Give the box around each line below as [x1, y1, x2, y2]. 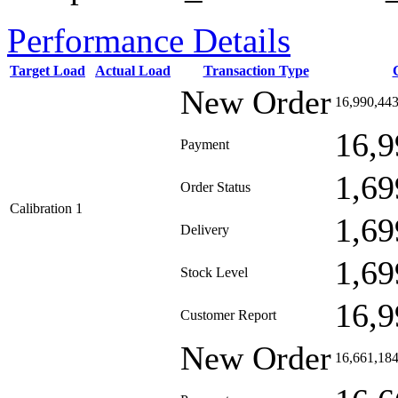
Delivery [180, 222, 229, 237]
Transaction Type [203, 63, 309, 78]
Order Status [180, 179, 251, 195]
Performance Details [7, 21, 291, 60]
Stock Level [180, 265, 248, 280]
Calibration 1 [10, 201, 83, 216]
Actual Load [95, 63, 171, 78]
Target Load [10, 63, 85, 78]
